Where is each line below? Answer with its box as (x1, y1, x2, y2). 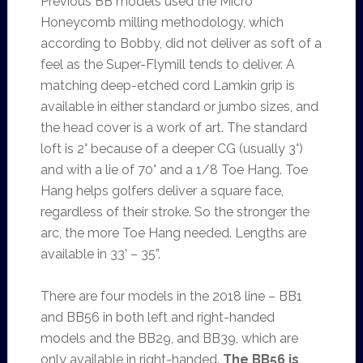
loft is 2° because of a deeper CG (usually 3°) (40, 141, 303, 156)
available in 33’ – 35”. (40, 246, 160, 262)
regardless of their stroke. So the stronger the (40, 204, 310, 220)
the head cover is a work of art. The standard (40, 120, 307, 135)
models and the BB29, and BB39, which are (40, 331, 298, 346)
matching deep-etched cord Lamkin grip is (40, 78, 295, 93)
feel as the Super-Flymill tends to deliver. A (40, 57, 295, 72)
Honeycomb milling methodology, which (40, 15, 284, 30)
